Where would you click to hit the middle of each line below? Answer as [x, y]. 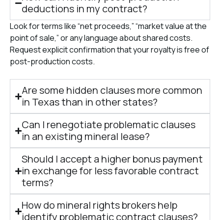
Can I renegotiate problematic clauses [109, 124]
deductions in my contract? [85, 9]
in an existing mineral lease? [86, 136]
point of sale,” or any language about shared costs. [101, 38]
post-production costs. [52, 61]
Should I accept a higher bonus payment [112, 159]
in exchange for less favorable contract [110, 171]
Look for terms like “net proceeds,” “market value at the [108, 26]
